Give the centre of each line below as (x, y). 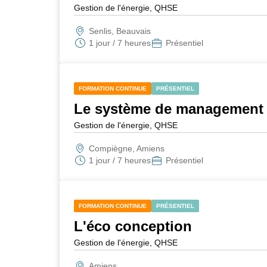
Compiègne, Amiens (126, 148)
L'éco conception (133, 226)
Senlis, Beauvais (119, 31)
